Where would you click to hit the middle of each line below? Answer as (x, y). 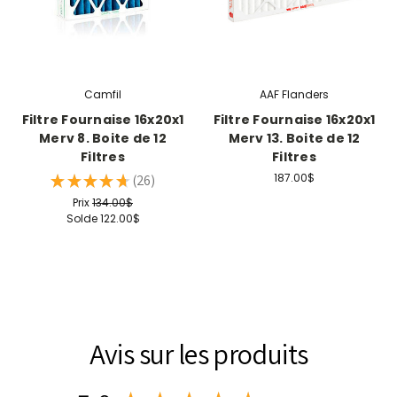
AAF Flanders (294, 94)
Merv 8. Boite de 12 (103, 138)
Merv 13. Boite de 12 (294, 138)
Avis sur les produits (198, 353)
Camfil (103, 94)
